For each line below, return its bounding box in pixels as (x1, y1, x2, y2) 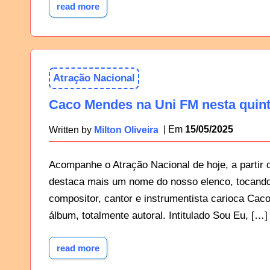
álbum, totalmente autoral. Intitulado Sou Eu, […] (49, 210, 268, 222)
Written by (49, 124, 95, 136)
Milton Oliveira (94, 124, 159, 136)
